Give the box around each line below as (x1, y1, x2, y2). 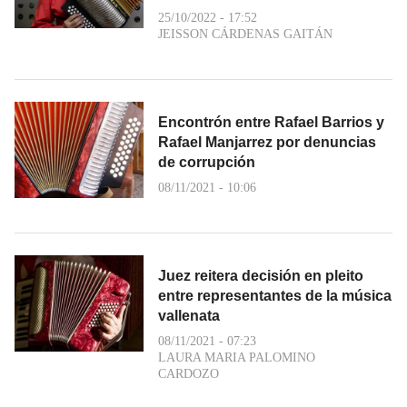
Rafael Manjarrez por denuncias (158, 134, 376, 150)
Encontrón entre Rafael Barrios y (158, 114, 384, 130)
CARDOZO (158, 366, 219, 381)
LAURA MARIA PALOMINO (158, 350, 315, 364)
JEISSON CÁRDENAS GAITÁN (158, 26, 333, 41)
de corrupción (158, 154, 255, 170)
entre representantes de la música (158, 287, 392, 303)
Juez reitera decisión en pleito (158, 267, 363, 283)
